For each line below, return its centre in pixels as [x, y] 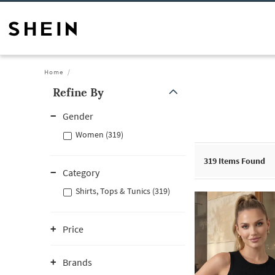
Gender [78, 116]
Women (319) [99, 134]
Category [81, 172]
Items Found [241, 161]
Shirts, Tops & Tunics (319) [123, 191]
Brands [77, 262]
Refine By [78, 92]
